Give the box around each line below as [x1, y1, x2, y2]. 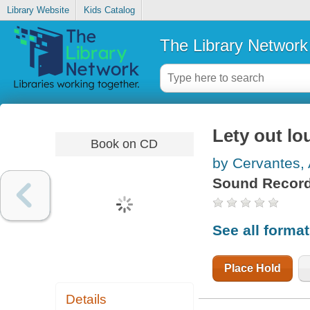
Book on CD [91, 136, 158, 151]
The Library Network [159, 35, 308, 55]
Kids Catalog [83, 5, 135, 16]
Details [66, 292, 107, 307]
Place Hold [224, 262, 281, 274]
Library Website [6, 5, 69, 16]
